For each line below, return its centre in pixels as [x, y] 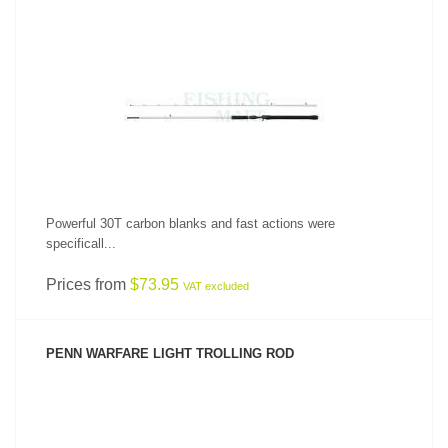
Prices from [88, 284]
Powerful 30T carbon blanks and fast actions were [190, 223]
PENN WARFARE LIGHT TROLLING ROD [170, 353]
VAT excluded [216, 286]
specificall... [81, 243]
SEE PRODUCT [224, 75]
